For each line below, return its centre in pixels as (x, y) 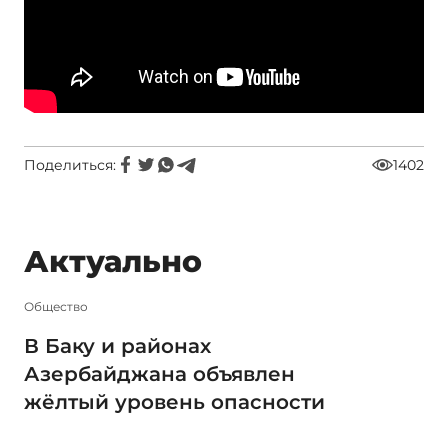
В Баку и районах (117, 345)
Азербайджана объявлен (159, 373)
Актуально (113, 261)
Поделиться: (70, 165)
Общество (56, 306)
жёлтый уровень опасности (174, 401)
